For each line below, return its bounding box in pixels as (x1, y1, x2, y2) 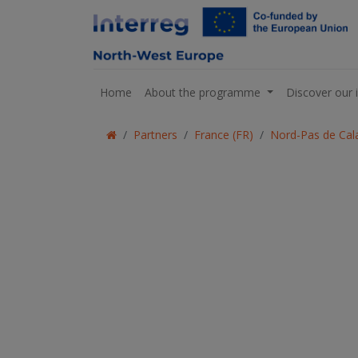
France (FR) (194, 127, 253, 142)
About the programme (145, 84, 261, 100)
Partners (133, 127, 177, 142)
